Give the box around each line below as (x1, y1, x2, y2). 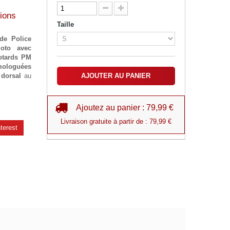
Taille (56, 21, 76, 28)
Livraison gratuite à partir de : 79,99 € (60, 118, 171, 125)
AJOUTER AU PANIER (81, 72, 151, 80)
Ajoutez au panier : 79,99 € (75, 103, 174, 112)
